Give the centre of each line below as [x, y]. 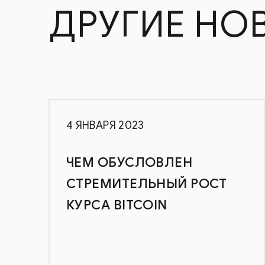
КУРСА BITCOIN [117, 205]
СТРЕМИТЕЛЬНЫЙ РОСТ [147, 184]
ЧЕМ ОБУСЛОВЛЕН [130, 162]
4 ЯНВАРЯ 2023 [105, 125]
